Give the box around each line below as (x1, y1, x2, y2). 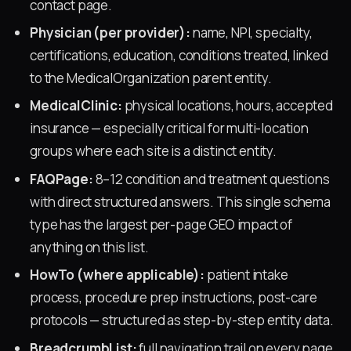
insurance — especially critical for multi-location (30, 119, 309, 138)
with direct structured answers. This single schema (30, 192, 331, 211)
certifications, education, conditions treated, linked (30, 45, 328, 64)
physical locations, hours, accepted (121, 96, 334, 115)
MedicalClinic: (30, 96, 122, 115)
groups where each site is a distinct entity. (30, 142, 277, 161)
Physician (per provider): (30, 23, 190, 42)
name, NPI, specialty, (190, 23, 313, 42)
